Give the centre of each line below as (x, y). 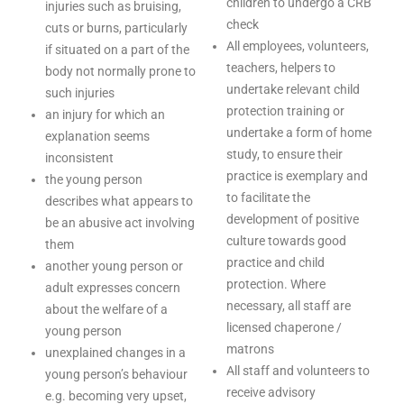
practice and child (275, 262)
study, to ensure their (285, 154)
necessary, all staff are (289, 306)
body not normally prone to (120, 71)
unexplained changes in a (115, 353)
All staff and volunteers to (298, 371)
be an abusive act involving (120, 223)
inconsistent (79, 158)
